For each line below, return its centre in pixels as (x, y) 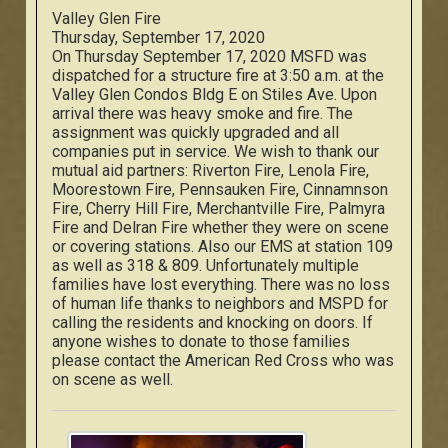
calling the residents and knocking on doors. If (213, 322)
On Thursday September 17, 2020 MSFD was (210, 56)
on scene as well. (113, 379)
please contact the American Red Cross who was (223, 360)
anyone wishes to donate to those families (201, 341)
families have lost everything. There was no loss (221, 284)
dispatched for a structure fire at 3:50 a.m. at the (218, 75)
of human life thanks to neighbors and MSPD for (220, 303)
